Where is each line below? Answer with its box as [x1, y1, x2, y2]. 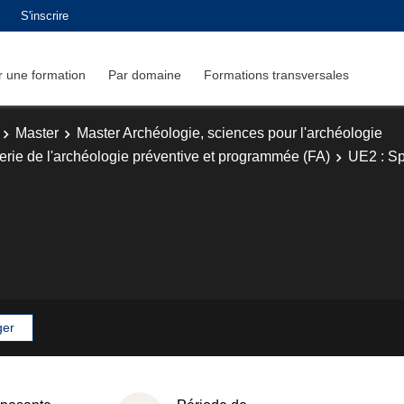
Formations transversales [204, 67, 349, 82]
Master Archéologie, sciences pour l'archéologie [77, 125, 382, 141]
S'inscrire [21, 8, 69, 23]
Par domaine [108, 67, 181, 82]
